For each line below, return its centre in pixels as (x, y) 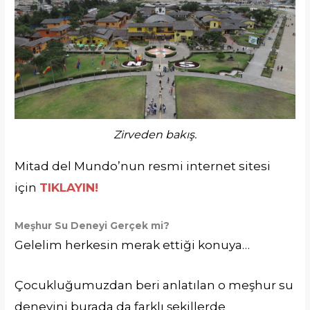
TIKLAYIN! (69, 187)
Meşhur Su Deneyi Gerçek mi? (92, 226)
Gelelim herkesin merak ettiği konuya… (133, 245)
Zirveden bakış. (155, 134)
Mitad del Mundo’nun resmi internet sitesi (143, 166)
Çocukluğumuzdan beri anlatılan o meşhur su (154, 285)
